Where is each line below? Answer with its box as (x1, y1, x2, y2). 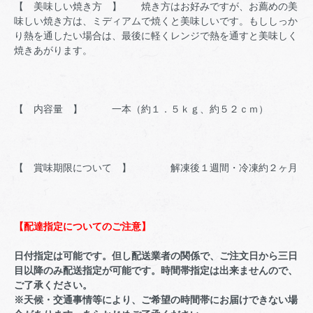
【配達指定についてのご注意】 (14, 220, 151, 232)
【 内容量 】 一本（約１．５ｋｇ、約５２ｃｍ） (14, 103, 278, 115)
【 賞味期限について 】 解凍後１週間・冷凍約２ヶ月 (14, 161, 298, 173)
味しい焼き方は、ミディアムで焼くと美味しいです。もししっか (14, 15, 298, 27)
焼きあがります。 (14, 44, 102, 56)
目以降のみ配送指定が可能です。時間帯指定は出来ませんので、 (14, 264, 298, 276)
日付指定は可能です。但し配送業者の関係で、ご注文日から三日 (14, 249, 298, 261)
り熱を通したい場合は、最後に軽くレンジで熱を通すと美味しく (14, 29, 298, 41)
